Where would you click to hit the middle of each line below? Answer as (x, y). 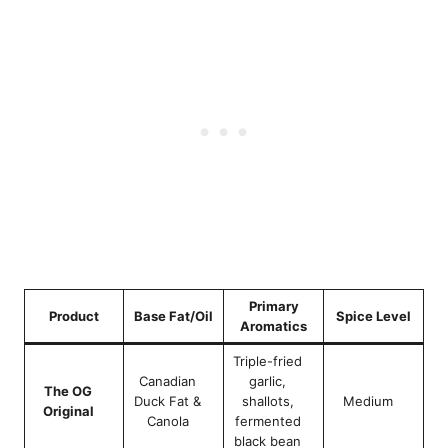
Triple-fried (267, 361)
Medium (367, 401)
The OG (68, 391)
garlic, (267, 381)
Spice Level (373, 316)
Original (68, 411)
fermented (267, 421)
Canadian (167, 381)
